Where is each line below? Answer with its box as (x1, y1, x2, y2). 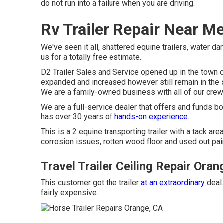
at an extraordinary (141, 178, 205, 187)
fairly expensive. (41, 188, 98, 197)
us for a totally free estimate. (41, 52, 141, 62)
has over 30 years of (41, 112, 114, 121)
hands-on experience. (114, 112, 189, 121)
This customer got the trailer (41, 178, 141, 187)
